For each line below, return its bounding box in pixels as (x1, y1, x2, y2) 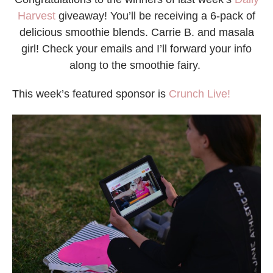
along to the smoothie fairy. (69, 59, 204, 72)
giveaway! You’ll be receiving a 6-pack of (55, 10, 255, 23)
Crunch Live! (169, 88, 230, 101)
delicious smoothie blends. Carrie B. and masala (19, 26, 254, 39)
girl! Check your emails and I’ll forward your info (21, 43, 252, 55)
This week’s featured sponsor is (12, 88, 169, 101)
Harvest (18, 10, 55, 23)
